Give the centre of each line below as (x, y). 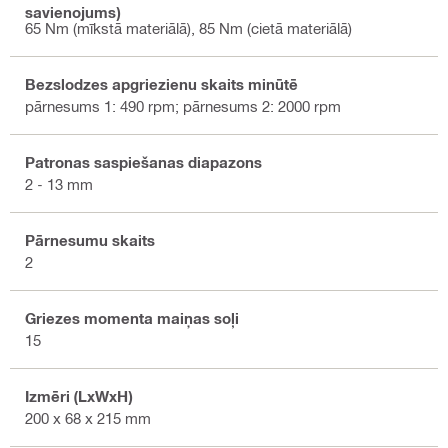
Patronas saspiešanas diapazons (143, 162)
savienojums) (72, 11)
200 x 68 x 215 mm (88, 418)
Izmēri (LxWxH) (78, 396)
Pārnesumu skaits (90, 240)
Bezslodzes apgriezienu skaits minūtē (161, 84)
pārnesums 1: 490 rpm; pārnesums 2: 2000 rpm (183, 106)
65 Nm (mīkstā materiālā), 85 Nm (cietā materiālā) (188, 28)
